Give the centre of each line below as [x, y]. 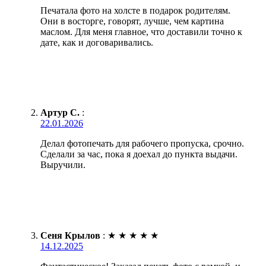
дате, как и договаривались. [97, 42]
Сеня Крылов [70, 235]
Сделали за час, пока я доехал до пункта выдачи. [139, 154]
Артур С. [60, 112]
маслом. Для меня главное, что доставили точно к [141, 31]
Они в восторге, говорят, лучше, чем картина [132, 21]
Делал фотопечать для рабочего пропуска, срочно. [142, 143]
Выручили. [63, 164]
